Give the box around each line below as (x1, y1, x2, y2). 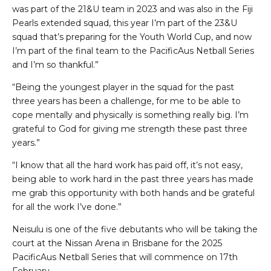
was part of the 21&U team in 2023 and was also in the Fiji (12, 4, 253, 15)
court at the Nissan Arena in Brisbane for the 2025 (12, 238, 222, 249)
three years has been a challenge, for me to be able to (12, 96, 241, 107)
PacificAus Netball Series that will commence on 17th (12, 252, 238, 263)
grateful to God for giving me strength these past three (12, 123, 247, 135)
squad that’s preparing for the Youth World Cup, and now (12, 31, 252, 43)
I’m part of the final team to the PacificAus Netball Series (12, 45, 254, 57)
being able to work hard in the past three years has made (12, 174, 253, 185)
